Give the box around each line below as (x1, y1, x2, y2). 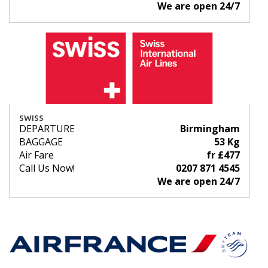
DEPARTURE (19, 121, 75, 135)
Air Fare (19, 148, 54, 162)
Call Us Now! (19, 161, 75, 175)
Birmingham (180, 121, 240, 135)
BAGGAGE (19, 135, 63, 148)
